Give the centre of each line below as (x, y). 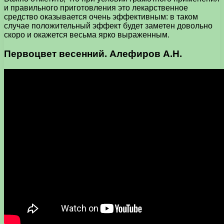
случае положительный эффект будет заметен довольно (108, 25)
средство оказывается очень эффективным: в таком (101, 16)
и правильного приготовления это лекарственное (96, 7)
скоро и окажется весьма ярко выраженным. (87, 34)
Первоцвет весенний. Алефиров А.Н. (93, 54)
